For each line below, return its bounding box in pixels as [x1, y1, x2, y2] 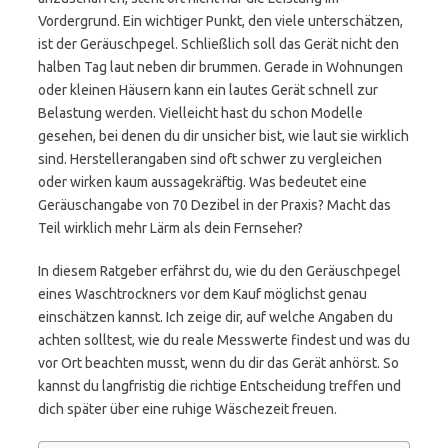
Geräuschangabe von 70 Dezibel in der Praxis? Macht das [38, 197, 391, 213]
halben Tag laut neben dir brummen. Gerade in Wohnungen [38, 59, 403, 75]
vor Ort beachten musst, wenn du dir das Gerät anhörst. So [38, 355, 399, 371]
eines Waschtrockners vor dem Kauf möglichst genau [38, 286, 367, 302]
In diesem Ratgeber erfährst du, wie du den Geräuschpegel [38, 263, 401, 279]
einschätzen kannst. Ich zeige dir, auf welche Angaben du [38, 309, 393, 325]
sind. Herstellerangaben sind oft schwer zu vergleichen [38, 151, 382, 167]
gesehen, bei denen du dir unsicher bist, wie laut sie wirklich [38, 128, 409, 144]
